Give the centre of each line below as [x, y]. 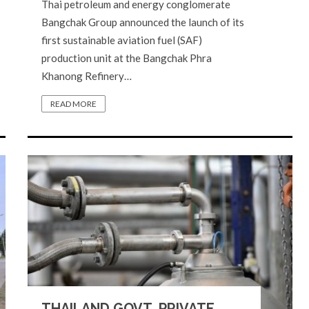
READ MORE [73, 104]
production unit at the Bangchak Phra [127, 58]
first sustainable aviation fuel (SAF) [122, 40]
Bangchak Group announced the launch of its [143, 22]
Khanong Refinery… [87, 76]
